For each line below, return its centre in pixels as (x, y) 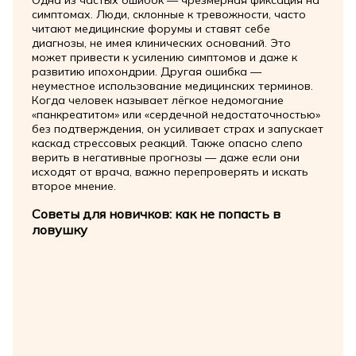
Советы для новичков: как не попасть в (156, 214)
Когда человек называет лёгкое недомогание (157, 101)
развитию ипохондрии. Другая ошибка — (146, 72)
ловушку (59, 230)
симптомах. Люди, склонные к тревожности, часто (168, 15)
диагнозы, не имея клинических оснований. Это (161, 43)
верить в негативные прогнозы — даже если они (165, 158)
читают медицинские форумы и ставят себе (151, 29)
